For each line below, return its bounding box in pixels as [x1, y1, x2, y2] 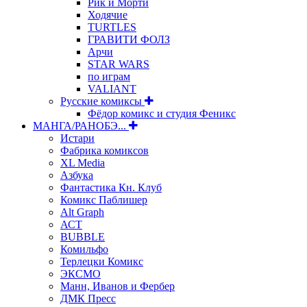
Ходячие [88, 8, 127, 21]
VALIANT [88, 82, 136, 95]
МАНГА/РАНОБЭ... [33, 119, 129, 132]
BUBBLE [60, 230, 105, 243]
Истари [60, 132, 95, 144]
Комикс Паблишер [60, 193, 147, 206]
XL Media [60, 156, 105, 169]
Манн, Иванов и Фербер [60, 280, 175, 292]
